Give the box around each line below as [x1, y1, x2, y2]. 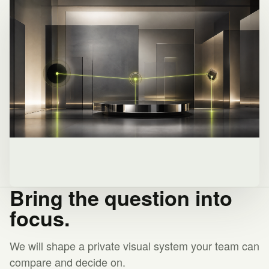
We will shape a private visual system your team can [10, 238, 259, 253]
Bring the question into [10, 183, 232, 212]
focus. [10, 204, 70, 232]
